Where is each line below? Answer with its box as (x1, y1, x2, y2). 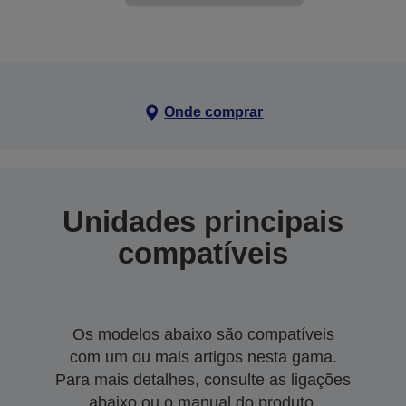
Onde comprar (164, 103, 264, 120)
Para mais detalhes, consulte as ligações (55, 370, 351, 389)
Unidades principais (63, 204, 343, 238)
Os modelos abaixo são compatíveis (72, 324, 334, 343)
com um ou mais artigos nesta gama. (69, 347, 337, 366)
